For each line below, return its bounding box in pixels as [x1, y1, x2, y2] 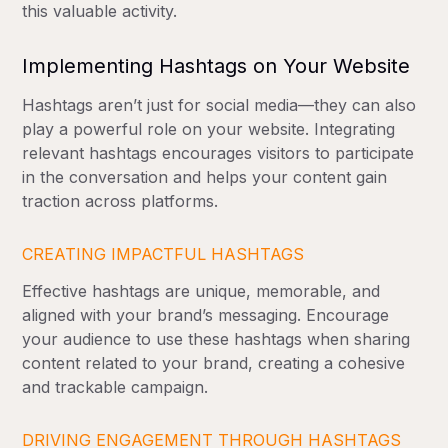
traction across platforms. [22, 191, 219, 212]
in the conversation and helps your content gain [22, 167, 388, 188]
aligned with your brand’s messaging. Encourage [22, 305, 390, 326]
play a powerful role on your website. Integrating [22, 119, 396, 140]
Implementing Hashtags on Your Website [22, 54, 411, 79]
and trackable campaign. [22, 377, 209, 398]
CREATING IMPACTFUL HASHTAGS [22, 244, 305, 265]
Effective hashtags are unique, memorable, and [22, 281, 381, 302]
